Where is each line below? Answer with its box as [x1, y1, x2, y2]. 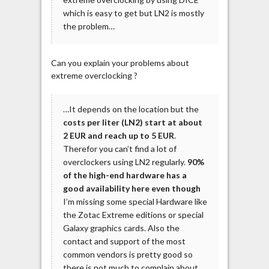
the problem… [62, 20, 115, 31]
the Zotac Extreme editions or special [62, 210, 204, 220]
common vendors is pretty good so [62, 249, 193, 260]
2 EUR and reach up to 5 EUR [62, 130, 174, 141]
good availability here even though [62, 183, 201, 194]
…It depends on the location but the [62, 104, 199, 115]
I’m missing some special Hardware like [62, 196, 207, 207]
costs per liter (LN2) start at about [62, 117, 202, 128]
